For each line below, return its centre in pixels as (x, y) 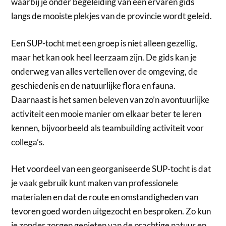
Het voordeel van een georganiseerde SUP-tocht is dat (111, 169)
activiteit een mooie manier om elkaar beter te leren (106, 114)
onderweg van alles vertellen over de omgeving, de (105, 71)
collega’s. (28, 142)
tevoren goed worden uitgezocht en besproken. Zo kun (111, 211)
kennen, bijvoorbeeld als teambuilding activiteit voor (108, 128)
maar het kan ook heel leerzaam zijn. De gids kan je (104, 57)
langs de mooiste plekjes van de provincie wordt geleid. (112, 16)
